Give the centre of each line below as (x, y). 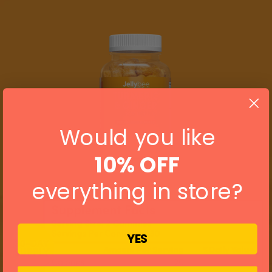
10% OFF (138, 165)
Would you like (137, 137)
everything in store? (138, 192)
